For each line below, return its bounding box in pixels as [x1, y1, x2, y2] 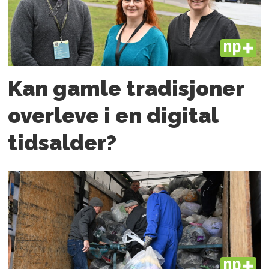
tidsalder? [8, 130, 117, 155]
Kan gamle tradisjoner [8, 76, 244, 101]
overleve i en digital [8, 103, 219, 128]
